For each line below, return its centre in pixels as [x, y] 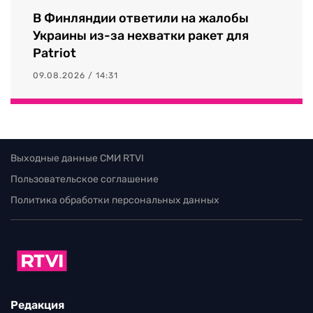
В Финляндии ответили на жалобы [141, 18]
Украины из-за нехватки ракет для [141, 35]
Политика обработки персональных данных [115, 200]
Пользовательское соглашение [85, 179]
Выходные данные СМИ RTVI [77, 158]
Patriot [54, 53]
